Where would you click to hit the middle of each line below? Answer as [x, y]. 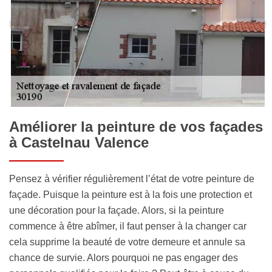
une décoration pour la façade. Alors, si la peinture [117, 210]
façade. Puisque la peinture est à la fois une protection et [131, 194]
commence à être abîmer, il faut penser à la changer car [128, 226]
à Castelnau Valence [79, 142]
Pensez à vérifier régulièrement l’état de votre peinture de [132, 178]
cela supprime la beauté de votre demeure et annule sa [127, 242]
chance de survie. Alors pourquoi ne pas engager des [124, 257]
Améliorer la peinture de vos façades [136, 126]
